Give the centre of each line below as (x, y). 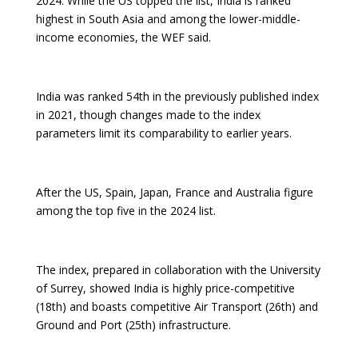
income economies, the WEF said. (123, 37)
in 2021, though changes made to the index (148, 115)
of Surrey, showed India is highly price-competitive (165, 288)
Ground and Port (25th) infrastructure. (133, 325)
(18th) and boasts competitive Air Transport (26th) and (177, 306)
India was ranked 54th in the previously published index (177, 96)
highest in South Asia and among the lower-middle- (168, 19)
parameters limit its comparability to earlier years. (163, 133)
